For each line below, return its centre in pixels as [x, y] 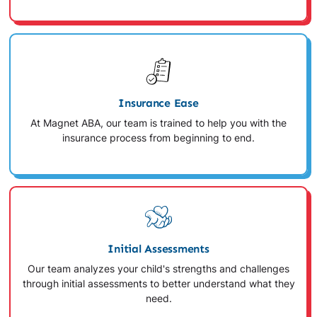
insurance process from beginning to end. [158, 138]
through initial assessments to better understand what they [158, 284]
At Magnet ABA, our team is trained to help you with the [158, 123]
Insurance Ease [158, 103]
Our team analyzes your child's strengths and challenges [158, 269]
